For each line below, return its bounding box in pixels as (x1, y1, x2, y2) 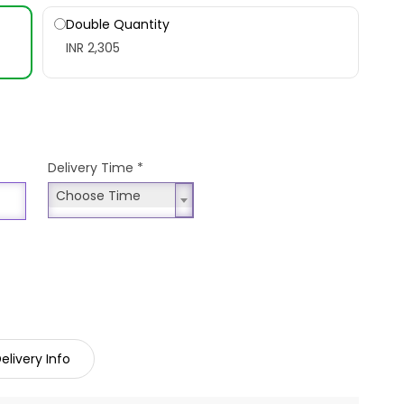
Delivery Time (48, 158, 138, 177)
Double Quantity (66, 14, 170, 33)
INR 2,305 (66, 38, 121, 57)
